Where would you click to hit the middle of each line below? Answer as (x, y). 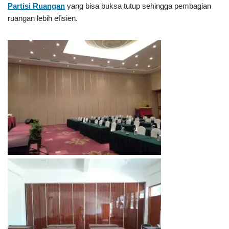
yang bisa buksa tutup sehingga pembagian (138, 6)
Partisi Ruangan (36, 6)
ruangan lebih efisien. (43, 18)
